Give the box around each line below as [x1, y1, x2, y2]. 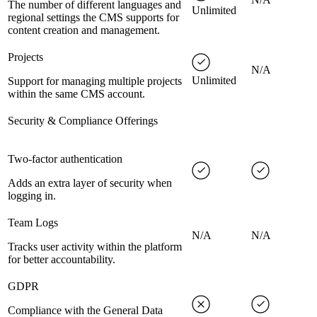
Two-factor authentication [8, 153, 122, 166]
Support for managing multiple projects [8, 75, 182, 88]
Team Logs [8, 217, 58, 229]
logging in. [8, 190, 56, 202]
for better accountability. [8, 253, 115, 266]
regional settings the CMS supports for [8, 11, 179, 24]
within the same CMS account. [8, 88, 145, 100]
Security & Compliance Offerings [8, 115, 158, 127]
